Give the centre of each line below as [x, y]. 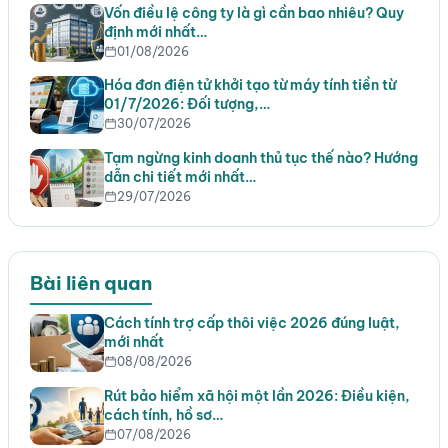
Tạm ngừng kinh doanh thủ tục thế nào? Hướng [260, 157]
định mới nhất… [155, 31]
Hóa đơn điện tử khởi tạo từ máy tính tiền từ [249, 85]
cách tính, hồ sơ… [163, 414]
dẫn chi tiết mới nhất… [179, 176]
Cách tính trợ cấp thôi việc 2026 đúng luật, [251, 323]
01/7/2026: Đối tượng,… [186, 104]
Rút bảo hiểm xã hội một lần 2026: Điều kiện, [256, 395]
